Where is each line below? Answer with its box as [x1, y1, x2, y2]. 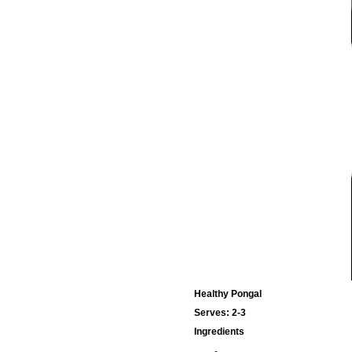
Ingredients [194, 326, 244, 338]
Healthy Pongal [194, 288, 262, 300]
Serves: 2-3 [194, 307, 246, 319]
